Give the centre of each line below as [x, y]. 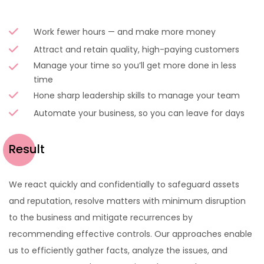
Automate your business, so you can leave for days [139, 113]
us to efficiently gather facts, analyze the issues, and [118, 251]
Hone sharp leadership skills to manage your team [137, 96]
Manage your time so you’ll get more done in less [135, 66]
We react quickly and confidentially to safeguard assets [124, 185]
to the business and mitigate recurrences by [101, 218]
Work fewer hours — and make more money [125, 32]
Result [27, 149]
